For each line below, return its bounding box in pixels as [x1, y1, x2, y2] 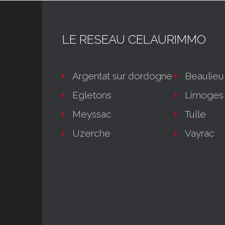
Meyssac [72, 108, 111, 120]
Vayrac [185, 128, 214, 139]
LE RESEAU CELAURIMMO [62, 32, 206, 47]
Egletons [72, 89, 111, 100]
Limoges [185, 89, 223, 100]
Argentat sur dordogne [72, 70, 172, 81]
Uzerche [72, 128, 110, 139]
